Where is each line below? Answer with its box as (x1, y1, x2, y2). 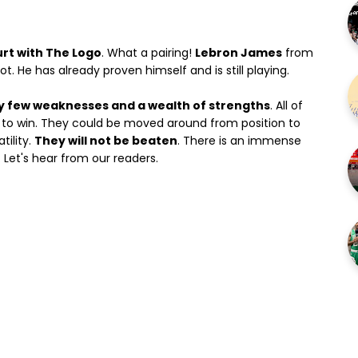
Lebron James (195, 45, 282, 61)
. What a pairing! (101, 45, 195, 61)
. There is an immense (177, 133, 301, 149)
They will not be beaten (34, 133, 177, 149)
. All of (270, 97, 303, 113)
